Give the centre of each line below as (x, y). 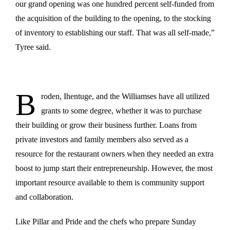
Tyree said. (33, 47)
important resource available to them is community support (110, 182)
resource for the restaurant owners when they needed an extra (114, 154)
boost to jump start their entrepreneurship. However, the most (114, 168)
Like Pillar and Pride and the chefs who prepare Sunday (106, 221)
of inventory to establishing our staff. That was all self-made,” (115, 32)
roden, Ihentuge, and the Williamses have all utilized (125, 96)
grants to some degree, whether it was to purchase (121, 110)
